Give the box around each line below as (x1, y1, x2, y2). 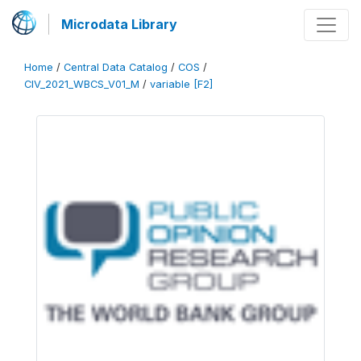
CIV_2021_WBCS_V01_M (24, 78, 139, 90)
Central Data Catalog (64, 61, 168, 73)
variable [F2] (150, 78, 213, 90)
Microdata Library (61, 16, 177, 32)
